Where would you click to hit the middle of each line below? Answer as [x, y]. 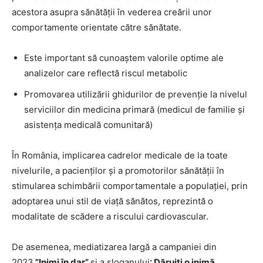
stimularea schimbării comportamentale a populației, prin [130, 186]
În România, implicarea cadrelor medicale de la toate [120, 155]
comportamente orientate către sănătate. [97, 27]
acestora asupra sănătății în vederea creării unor [112, 12]
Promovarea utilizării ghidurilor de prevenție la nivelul [136, 94]
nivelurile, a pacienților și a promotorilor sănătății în [118, 171]
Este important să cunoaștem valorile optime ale [124, 58]
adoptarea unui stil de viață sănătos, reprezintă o [112, 201]
